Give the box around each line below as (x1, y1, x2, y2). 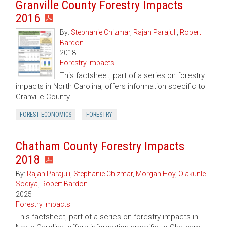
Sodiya (16, 180, 38, 188)
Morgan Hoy (136, 170, 175, 178)
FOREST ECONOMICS (20, 111, 71, 119)
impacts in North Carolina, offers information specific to (16, 82, 205, 91)
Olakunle (178, 170, 206, 178)
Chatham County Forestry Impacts (16, 139, 184, 154)
